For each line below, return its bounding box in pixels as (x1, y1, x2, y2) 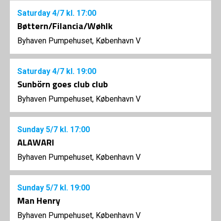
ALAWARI (17, 136, 54, 149)
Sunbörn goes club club (17, 77, 108, 91)
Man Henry (17, 194, 60, 208)
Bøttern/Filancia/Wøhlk (17, 19, 112, 33)
